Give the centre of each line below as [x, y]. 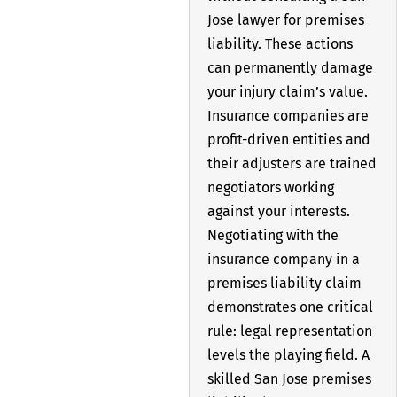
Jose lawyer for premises [285, 19]
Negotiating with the [272, 235]
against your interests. [278, 211]
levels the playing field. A [288, 354]
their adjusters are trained [292, 163]
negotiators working [270, 187]
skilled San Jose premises [289, 378]
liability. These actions [280, 43]
